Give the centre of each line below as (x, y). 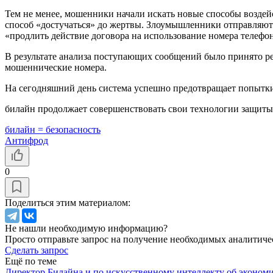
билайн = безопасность (53, 129)
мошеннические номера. (56, 67)
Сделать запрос (37, 250)
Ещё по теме (31, 261)
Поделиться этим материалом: (68, 202)
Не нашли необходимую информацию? (86, 228)
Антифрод (27, 140)
